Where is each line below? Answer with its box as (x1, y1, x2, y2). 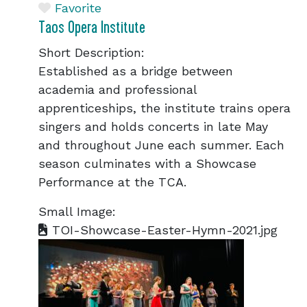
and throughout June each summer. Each (38, 138, 284, 152)
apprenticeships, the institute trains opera (38, 101, 291, 115)
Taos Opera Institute (38, 17, 145, 38)
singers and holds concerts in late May (38, 119, 268, 134)
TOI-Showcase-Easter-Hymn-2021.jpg (48, 223, 278, 237)
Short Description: (38, 45, 145, 60)
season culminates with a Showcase (38, 156, 256, 171)
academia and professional (38, 82, 197, 97)
